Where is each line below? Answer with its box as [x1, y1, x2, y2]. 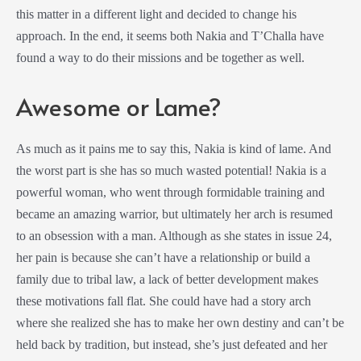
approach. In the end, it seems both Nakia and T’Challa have [16, 28, 324, 44]
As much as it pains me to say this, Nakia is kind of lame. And [16, 140, 331, 156]
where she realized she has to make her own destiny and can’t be [16, 314, 344, 330]
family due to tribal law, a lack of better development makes [16, 271, 318, 287]
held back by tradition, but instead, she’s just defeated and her [16, 336, 327, 352]
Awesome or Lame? [16, 89, 222, 122]
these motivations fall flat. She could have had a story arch [16, 293, 311, 309]
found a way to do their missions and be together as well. [16, 50, 305, 66]
